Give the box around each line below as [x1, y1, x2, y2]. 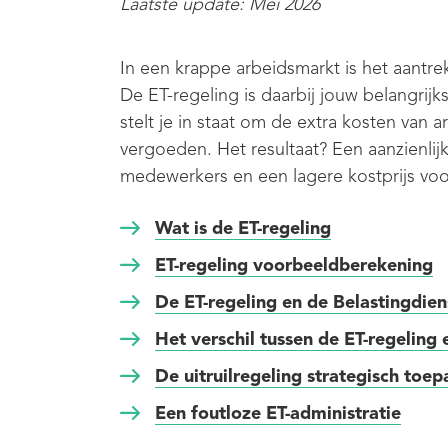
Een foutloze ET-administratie [155, 401, 401, 424]
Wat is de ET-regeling [155, 216, 331, 239]
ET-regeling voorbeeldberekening [155, 253, 433, 276]
